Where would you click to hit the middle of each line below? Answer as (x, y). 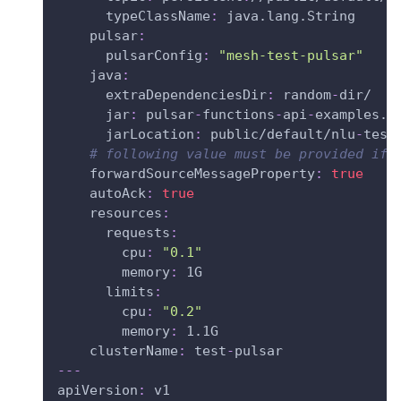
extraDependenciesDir (186, 94)
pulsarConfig (154, 55)
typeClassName (158, 16)
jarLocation (150, 134)
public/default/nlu (279, 134)
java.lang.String (287, 16)
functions (239, 114)
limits (130, 291)
